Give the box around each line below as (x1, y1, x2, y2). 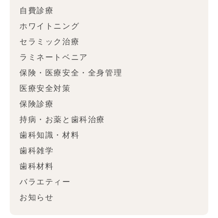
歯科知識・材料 (19, 131, 80, 139)
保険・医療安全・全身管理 (19, 69, 123, 77)
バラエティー (19, 178, 71, 186)
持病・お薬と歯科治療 (19, 115, 105, 124)
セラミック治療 (19, 37, 80, 46)
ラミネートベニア (19, 53, 88, 61)
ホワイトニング (19, 22, 80, 30)
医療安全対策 (19, 84, 71, 92)
